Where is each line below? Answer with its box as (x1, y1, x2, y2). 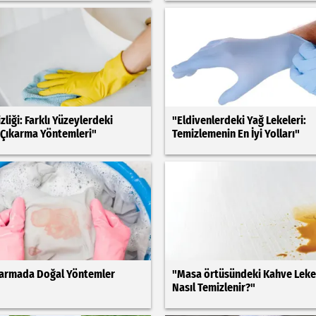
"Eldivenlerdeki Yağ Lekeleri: (171, 114, 306, 127)
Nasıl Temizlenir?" (171, 281, 255, 294)
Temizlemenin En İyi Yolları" (171, 127, 300, 140)
